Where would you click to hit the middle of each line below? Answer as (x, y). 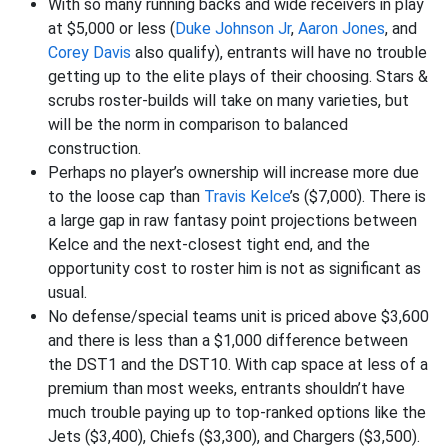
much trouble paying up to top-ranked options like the (237, 412)
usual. (67, 292)
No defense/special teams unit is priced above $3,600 (238, 316)
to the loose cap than (126, 196)
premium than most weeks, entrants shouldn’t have (226, 388)
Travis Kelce (247, 196)
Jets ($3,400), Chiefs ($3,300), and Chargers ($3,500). (234, 436)
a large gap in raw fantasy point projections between (232, 220)
